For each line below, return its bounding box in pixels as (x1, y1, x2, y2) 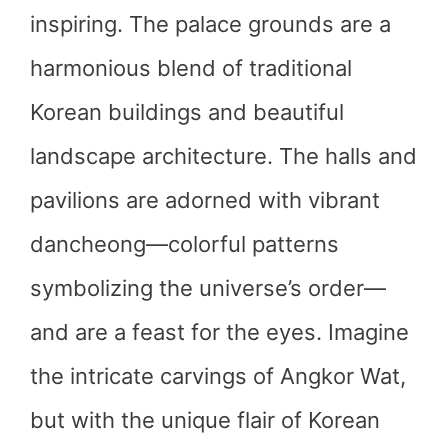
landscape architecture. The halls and (30, 143, 417, 169)
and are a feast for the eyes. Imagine (30, 319, 409, 345)
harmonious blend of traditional (30, 55, 352, 81)
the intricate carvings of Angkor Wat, (30, 363, 406, 389)
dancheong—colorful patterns (30, 231, 339, 257)
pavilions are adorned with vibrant (30, 187, 380, 213)
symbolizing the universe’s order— (30, 275, 386, 301)
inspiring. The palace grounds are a (30, 11, 391, 37)
